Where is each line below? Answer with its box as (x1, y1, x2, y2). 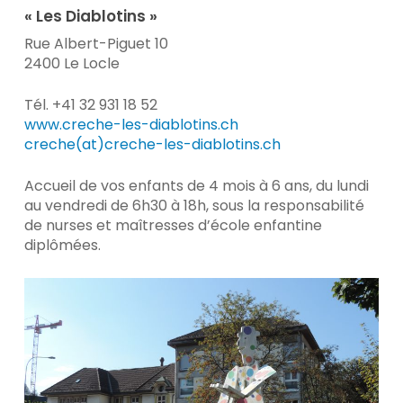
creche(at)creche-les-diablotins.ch (23, 134, 281, 156)
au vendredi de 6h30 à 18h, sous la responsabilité (23, 195, 364, 217)
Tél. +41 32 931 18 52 (23, 94, 157, 116)
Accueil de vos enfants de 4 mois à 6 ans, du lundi (23, 175, 369, 197)
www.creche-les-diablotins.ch (23, 114, 238, 136)
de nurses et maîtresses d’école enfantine (23, 215, 322, 237)
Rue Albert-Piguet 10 (23, 33, 168, 55)
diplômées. (23, 235, 101, 256)
